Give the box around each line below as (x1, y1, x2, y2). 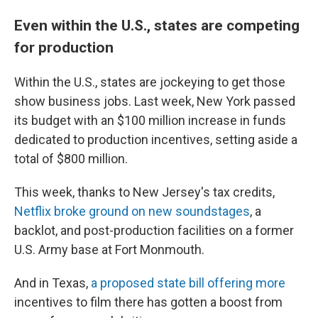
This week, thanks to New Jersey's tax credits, (14, 185, 275, 199)
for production (14, 38, 117, 56)
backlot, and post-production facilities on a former (14, 223, 294, 238)
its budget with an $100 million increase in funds (14, 113, 286, 128)
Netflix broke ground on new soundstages (14, 204, 250, 219)
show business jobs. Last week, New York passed (14, 94, 295, 109)
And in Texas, (14, 275, 91, 290)
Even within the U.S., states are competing (14, 16, 300, 34)
